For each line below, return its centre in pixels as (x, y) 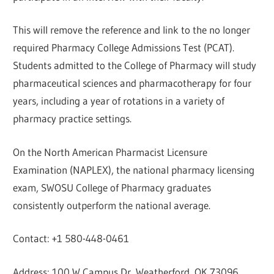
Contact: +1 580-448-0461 (71, 239)
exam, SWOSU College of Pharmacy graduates (112, 187)
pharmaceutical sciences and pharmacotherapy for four (132, 83)
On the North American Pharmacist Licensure (110, 152)
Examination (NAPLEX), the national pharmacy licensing (134, 169)
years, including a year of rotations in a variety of (119, 101)
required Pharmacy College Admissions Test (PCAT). (124, 48)
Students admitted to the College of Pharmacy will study (135, 65)
